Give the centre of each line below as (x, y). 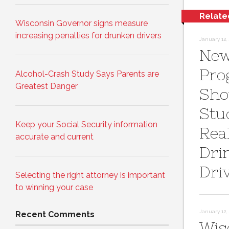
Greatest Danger (47, 86)
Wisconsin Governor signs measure (82, 24)
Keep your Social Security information (86, 125)
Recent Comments (55, 215)
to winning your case (54, 188)
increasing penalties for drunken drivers (88, 36)
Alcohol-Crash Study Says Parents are (87, 74)
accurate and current (54, 137)
